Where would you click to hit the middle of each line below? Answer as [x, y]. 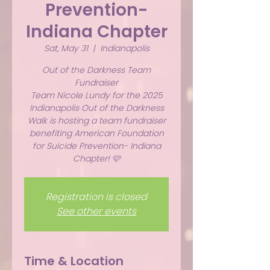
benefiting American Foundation [96, 133]
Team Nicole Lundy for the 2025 [96, 95]
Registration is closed [96, 197]
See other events [96, 211]
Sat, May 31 [66, 48]
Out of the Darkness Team [96, 70]
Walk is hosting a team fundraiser [96, 121]
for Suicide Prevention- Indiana [96, 146]
